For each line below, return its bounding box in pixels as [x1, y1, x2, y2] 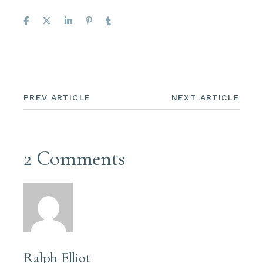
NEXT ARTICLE [171, 93, 240, 103]
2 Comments [23, 146, 125, 171]
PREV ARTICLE [23, 93, 90, 103]
